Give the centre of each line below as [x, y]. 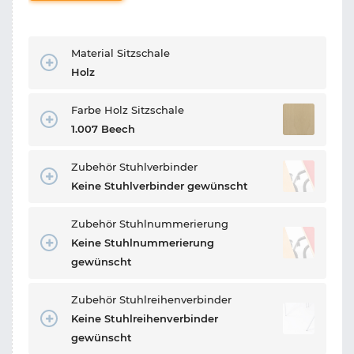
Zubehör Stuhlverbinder [134, 166]
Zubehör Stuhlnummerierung [150, 223]
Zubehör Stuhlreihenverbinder [151, 299]
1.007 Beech [103, 128]
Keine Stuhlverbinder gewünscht [160, 185]
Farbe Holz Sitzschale [128, 109]
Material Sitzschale [121, 53]
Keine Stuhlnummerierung [143, 242]
